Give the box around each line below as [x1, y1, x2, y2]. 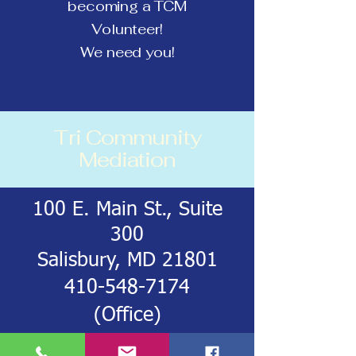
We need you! [79, 43, 175, 61]
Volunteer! [91, 20, 163, 38]
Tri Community [53, 124, 201, 151]
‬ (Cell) [163, 334, 217, 354]
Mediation [78, 146, 176, 173]
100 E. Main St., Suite [32, 200, 222, 220]
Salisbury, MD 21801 [37, 251, 218, 271]
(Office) [93, 306, 161, 326]
